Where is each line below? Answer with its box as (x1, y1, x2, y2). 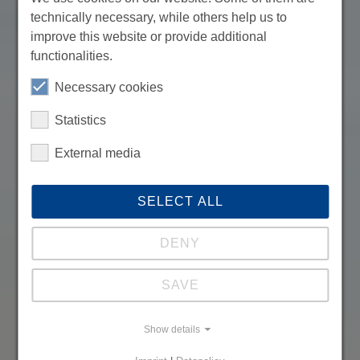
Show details (144, 324, 200, 335)
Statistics (55, 113, 107, 127)
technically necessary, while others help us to (31, 10, 288, 24)
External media (55, 146, 141, 160)
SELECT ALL (137, 194, 223, 208)
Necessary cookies (55, 80, 164, 94)
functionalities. (31, 49, 113, 63)
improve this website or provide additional (31, 30, 268, 43)
